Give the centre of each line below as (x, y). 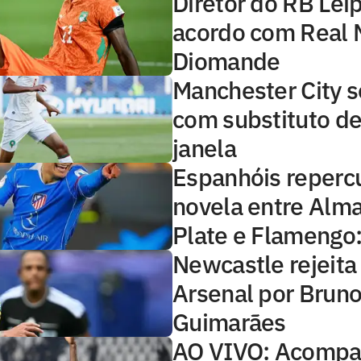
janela (204, 148)
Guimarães (229, 322)
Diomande (226, 61)
